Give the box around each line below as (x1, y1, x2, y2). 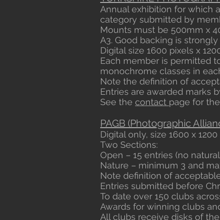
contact (135, 97, 169, 107)
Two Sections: (100, 139, 158, 150)
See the (100, 97, 135, 107)
